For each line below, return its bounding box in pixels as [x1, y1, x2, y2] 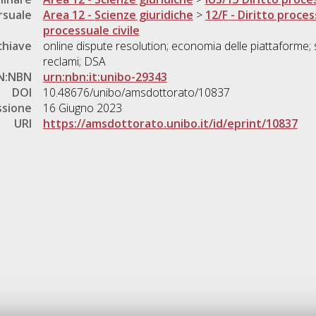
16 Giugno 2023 [42, 100, 122, 116]
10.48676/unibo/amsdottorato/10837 [42, 85, 230, 101]
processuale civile [42, 23, 140, 39]
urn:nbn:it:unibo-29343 [42, 69, 167, 85]
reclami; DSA [42, 54, 106, 70]
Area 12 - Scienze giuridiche [42, 7, 193, 23]
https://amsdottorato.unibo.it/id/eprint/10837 [42, 116, 298, 132]
